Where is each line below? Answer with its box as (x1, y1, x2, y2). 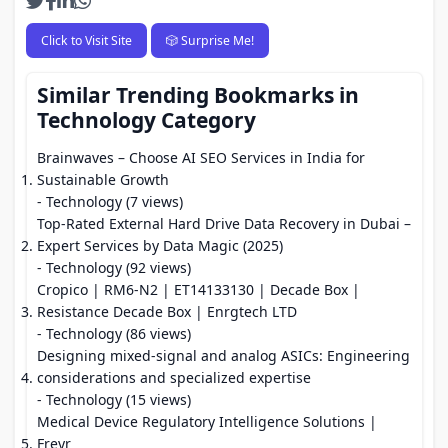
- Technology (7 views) (37, 192, 183, 211)
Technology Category (37, 106, 256, 134)
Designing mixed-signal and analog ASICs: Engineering (37, 346, 410, 365)
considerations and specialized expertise (37, 368, 311, 387)
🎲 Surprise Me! (165, 31, 254, 49)
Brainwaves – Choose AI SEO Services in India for (37, 148, 365, 167)
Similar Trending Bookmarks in (37, 81, 359, 109)
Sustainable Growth (37, 170, 169, 189)
